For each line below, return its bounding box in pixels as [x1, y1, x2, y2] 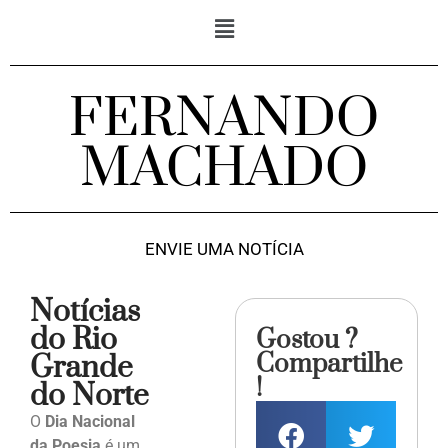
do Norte [30, 377, 149, 416]
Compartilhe [256, 348, 403, 382]
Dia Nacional [45, 412, 135, 432]
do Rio [30, 321, 117, 360]
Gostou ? [256, 324, 359, 358]
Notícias [30, 293, 140, 332]
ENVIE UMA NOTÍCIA [144, 239, 304, 260]
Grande [30, 349, 133, 388]
